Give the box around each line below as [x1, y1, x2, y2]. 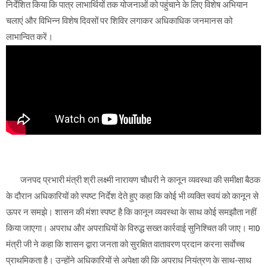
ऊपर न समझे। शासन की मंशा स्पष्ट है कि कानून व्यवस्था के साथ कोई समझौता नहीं [6, 206, 256, 218]
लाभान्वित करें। [6, 31, 53, 42]
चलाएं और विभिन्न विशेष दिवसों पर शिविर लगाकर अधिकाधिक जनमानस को [6, 15, 232, 26]
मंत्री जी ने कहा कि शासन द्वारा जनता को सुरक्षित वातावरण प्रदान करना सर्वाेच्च [6, 238, 244, 250]
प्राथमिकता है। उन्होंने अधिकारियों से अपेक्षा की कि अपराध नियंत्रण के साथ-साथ [6, 254, 252, 266]
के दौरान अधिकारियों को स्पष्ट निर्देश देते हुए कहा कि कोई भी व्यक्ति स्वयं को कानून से [6, 190, 259, 201]
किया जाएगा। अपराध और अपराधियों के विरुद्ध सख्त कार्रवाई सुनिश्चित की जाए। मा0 [6, 222, 260, 234]
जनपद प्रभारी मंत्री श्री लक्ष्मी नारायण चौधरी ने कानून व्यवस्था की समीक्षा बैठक [20, 174, 260, 185]
